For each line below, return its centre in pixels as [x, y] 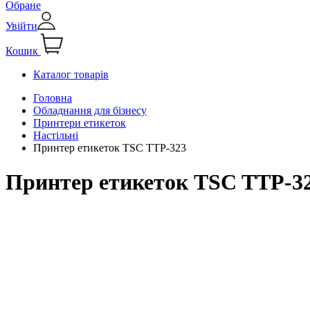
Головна [53, 98]
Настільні [56, 136]
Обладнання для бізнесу [90, 111]
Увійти [21, 26]
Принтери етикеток [80, 123]
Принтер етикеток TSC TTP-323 [110, 148]
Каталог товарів [71, 75]
